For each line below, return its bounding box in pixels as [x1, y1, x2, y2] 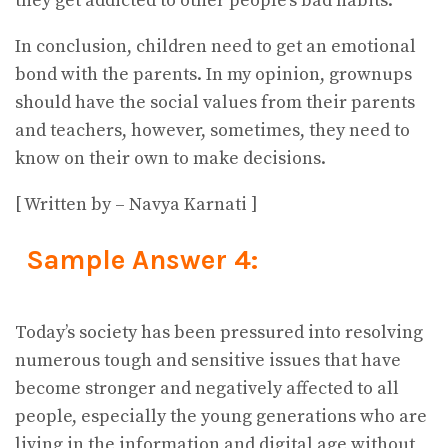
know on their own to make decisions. [15, 147, 326, 171]
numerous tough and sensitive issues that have [15, 349, 401, 373]
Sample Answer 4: [25, 243, 258, 276]
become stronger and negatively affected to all [15, 377, 399, 401]
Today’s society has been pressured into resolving [15, 321, 423, 345]
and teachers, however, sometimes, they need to [15, 119, 410, 143]
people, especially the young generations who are [15, 405, 427, 429]
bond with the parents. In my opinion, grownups [15, 63, 412, 87]
